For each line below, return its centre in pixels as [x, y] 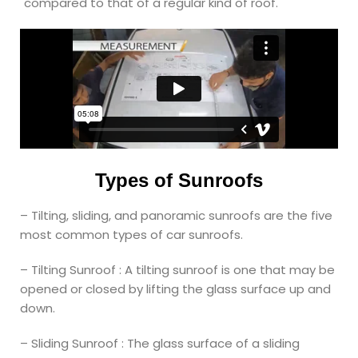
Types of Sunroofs [179, 181]
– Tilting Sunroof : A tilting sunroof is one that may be [177, 270]
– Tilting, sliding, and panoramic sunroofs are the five [176, 216]
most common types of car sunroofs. [131, 235]
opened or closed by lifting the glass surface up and [175, 289]
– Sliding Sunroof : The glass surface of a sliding [160, 344]
